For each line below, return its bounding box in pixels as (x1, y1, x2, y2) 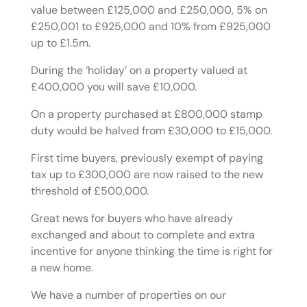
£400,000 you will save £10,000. (30, 79, 197, 95)
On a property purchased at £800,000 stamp (30, 107, 262, 122)
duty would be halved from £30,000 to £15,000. (30, 123, 272, 138)
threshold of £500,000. (30, 184, 149, 199)
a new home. (30, 260, 93, 275)
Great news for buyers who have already (30, 211, 233, 226)
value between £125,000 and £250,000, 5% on (30, 3, 267, 18)
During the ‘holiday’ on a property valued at (30, 63, 247, 78)
